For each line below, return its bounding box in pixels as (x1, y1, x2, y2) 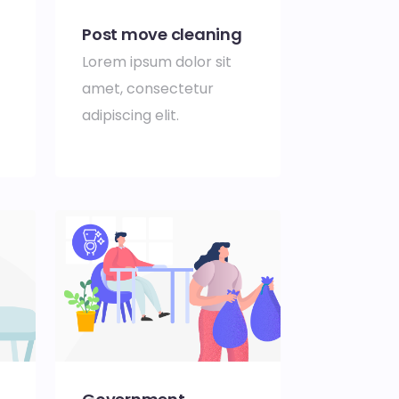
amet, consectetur (82, 78, 214, 100)
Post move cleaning (82, 23, 242, 46)
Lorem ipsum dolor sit (82, 52, 232, 73)
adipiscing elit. (82, 105, 183, 126)
